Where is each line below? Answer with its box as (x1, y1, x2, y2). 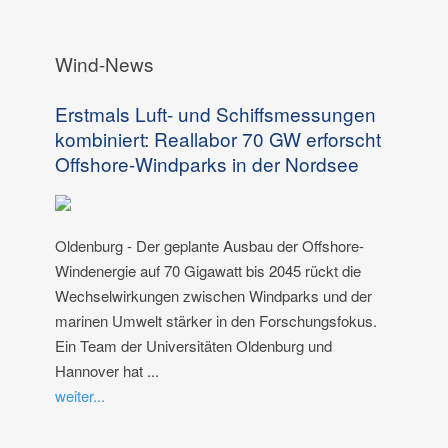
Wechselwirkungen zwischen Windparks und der (55, 285, 372, 307)
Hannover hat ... (55, 360, 159, 382)
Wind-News (55, 50, 154, 78)
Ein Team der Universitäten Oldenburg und (55, 335, 332, 357)
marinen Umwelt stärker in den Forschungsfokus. (55, 310, 377, 332)
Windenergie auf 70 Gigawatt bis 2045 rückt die (55, 260, 361, 282)
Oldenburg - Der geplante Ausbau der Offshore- (55, 235, 364, 257)
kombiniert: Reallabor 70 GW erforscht (55, 125, 381, 153)
